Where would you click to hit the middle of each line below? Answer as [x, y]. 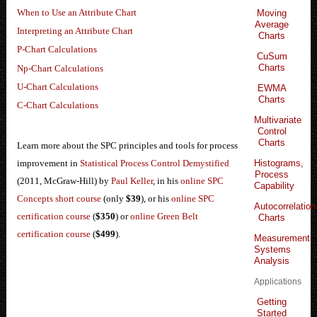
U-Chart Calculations [57, 87]
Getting [272, 301]
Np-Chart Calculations [60, 68]
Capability [275, 185]
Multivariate [278, 120]
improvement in [48, 163]
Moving [272, 13]
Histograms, [279, 163]
